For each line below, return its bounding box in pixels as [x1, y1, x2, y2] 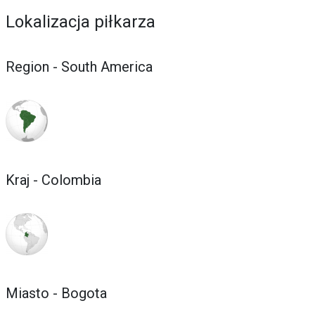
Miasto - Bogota [6, 284, 107, 302]
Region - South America [6, 58, 153, 76]
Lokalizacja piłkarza [6, 11, 155, 32]
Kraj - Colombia [6, 171, 101, 188]
